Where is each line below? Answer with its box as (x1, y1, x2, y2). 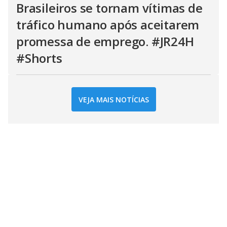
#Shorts (16, 50, 62, 66)
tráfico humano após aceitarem (16, 16, 200, 33)
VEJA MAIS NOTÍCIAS (78, 94, 149, 104)
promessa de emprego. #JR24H (16, 33, 194, 50)
